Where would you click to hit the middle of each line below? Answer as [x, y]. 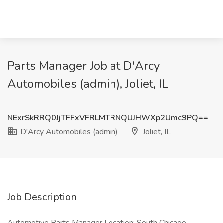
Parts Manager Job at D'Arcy [84, 66]
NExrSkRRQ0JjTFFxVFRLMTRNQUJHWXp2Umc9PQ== [108, 118]
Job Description [42, 197]
